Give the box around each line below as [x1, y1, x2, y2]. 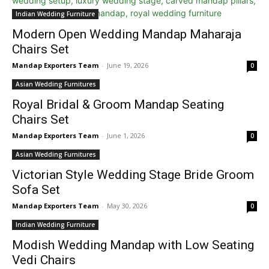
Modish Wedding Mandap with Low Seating [12, 238, 254, 252]
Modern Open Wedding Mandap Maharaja [12, 27, 241, 41]
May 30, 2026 [107, 201, 147, 210]
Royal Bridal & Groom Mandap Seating [12, 97, 224, 112]
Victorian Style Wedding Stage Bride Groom [12, 168, 254, 182]
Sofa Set [12, 183, 60, 197]
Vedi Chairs [12, 253, 76, 267]
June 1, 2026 [107, 131, 145, 140]
